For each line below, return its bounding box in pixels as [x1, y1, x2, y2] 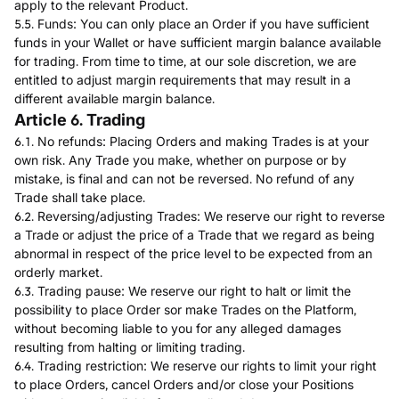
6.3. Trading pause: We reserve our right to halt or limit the [14, 283, 351, 298]
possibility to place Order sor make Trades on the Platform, [14, 302, 356, 317]
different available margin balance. [14, 91, 215, 106]
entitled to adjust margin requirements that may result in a [14, 72, 351, 87]
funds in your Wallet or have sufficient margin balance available [14, 35, 381, 50]
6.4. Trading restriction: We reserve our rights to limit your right [14, 358, 377, 373]
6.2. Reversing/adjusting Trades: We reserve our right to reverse [14, 208, 385, 224]
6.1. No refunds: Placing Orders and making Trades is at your [14, 134, 369, 149]
